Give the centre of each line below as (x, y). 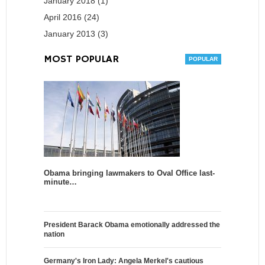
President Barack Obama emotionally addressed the (132, 225)
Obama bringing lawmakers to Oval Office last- (129, 173)
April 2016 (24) (72, 17)
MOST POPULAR (81, 59)
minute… (60, 182)
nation (54, 235)
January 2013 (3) (76, 34)
